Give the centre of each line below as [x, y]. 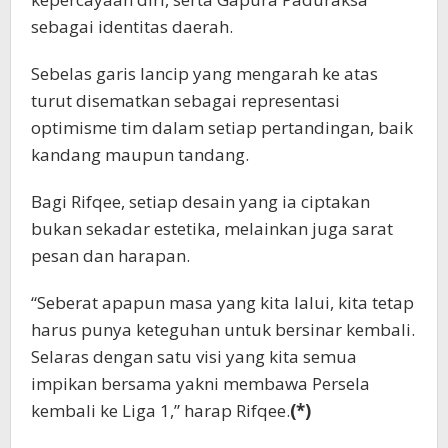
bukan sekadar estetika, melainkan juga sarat [212, 229]
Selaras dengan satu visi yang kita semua [194, 357]
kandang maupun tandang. [140, 155]
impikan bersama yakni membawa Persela [200, 384]
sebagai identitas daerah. [132, 27]
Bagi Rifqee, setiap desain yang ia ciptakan [200, 202]
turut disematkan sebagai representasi [185, 101]
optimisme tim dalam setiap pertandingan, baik [222, 128]
